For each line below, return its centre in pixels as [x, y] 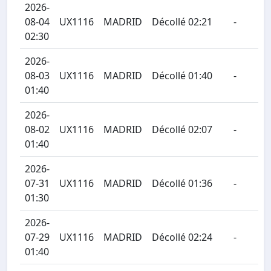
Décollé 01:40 [182, 76]
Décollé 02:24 [182, 237]
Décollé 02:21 [182, 22]
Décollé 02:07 [182, 129]
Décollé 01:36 [182, 183]
